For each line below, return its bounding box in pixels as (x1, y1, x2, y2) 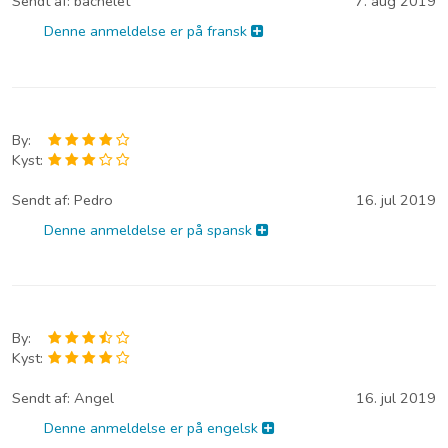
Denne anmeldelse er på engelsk (44, 417, 263, 438)
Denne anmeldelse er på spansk (44, 219, 257, 240)
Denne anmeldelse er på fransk (44, 21, 252, 42)
